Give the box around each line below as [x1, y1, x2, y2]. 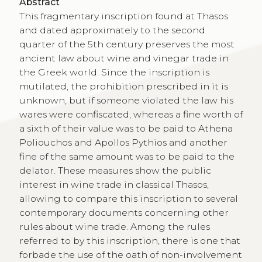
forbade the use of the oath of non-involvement [19, 249, 242, 260]
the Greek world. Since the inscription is [19, 66, 209, 78]
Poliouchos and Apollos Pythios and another [19, 136, 227, 148]
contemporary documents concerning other [19, 206, 229, 218]
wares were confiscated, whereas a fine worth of [19, 108, 243, 120]
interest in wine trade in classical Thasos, [19, 178, 209, 190]
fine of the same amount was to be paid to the [19, 150, 235, 162]
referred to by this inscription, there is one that [19, 235, 240, 246]
